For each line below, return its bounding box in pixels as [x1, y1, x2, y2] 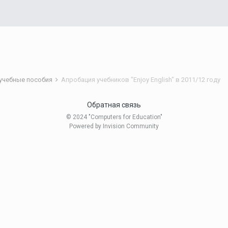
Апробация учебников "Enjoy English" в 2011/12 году [61, 76, 220, 83]
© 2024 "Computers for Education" [66, 113, 162, 121]
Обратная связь [87, 101, 141, 109]
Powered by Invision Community [69, 123, 159, 130]
